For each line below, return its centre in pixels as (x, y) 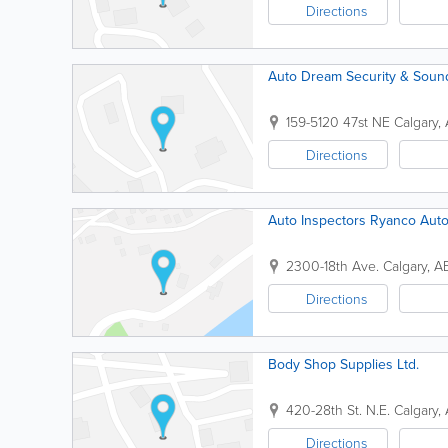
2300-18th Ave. (332, 265)
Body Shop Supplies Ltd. (343, 364)
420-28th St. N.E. (338, 409)
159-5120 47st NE (338, 121)
